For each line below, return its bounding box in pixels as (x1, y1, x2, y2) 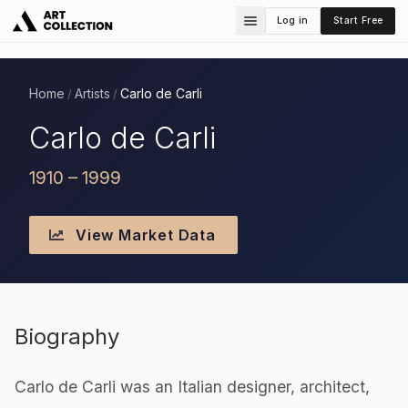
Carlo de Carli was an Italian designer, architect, (15, 377, 370, 397)
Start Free (332, 14, 383, 26)
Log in (276, 14, 309, 26)
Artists (75, 86, 110, 101)
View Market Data (71, 225, 216, 244)
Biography (15, 323, 119, 351)
